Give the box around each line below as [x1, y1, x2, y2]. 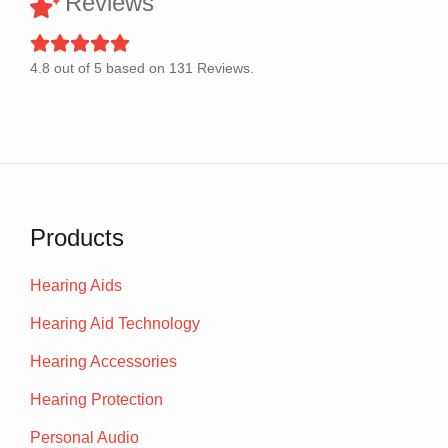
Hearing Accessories [30, 353, 177, 371]
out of [50, 60, 94, 77]
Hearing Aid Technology [30, 315, 200, 333]
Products [30, 224, 124, 252]
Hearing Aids [30, 277, 122, 295]
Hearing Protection [30, 391, 163, 409]
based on [102, 60, 169, 77]
